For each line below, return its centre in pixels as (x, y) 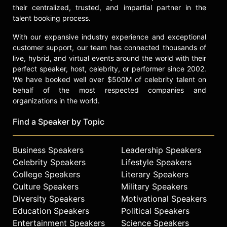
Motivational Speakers (164, 198)
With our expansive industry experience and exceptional (109, 36)
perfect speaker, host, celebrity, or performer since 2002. (109, 68)
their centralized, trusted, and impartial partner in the (109, 7)
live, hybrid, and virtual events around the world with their (109, 58)
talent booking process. (52, 18)
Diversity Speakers (49, 198)
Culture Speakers (46, 186)
